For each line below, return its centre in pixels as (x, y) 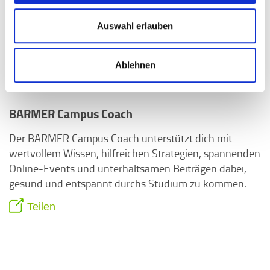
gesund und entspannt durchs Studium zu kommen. (128, 183)
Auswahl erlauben (135, 25)
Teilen (41, 207)
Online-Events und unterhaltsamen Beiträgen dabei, (128, 168)
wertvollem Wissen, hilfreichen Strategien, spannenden (135, 153)
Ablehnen (135, 65)
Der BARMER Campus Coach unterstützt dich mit (121, 138)
